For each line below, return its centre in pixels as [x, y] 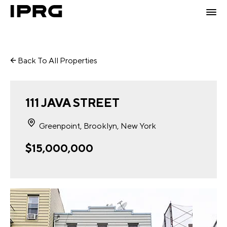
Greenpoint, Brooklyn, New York [97, 126]
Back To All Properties [57, 61]
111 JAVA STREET [72, 102]
